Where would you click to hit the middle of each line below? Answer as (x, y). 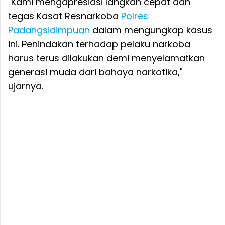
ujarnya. (26, 86)
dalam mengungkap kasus (151, 30)
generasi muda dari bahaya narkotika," (95, 72)
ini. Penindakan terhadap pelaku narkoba (99, 44)
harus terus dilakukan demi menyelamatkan (106, 58)
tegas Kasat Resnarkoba (65, 16)
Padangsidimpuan (49, 30)
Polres (135, 16)
